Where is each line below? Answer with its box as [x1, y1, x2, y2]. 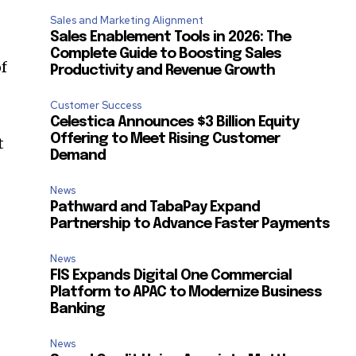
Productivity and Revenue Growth [50, 63, 276, 78]
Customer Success [50, 98, 142, 112]
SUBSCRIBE [23, 313, 84, 327]
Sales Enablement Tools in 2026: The [50, 29, 292, 44]
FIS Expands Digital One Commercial [50, 268, 292, 283]
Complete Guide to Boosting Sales [50, 46, 282, 61]
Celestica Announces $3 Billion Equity [50, 114, 300, 130]
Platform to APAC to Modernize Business [50, 284, 323, 300]
